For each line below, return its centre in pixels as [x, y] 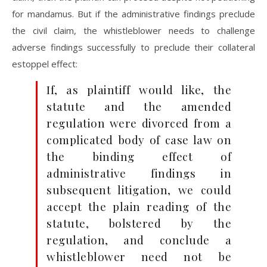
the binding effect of [139, 156]
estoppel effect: [45, 64]
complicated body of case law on [139, 139]
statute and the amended [139, 106]
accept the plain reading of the [139, 206]
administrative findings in [139, 173]
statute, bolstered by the [139, 223]
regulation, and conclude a [139, 240]
